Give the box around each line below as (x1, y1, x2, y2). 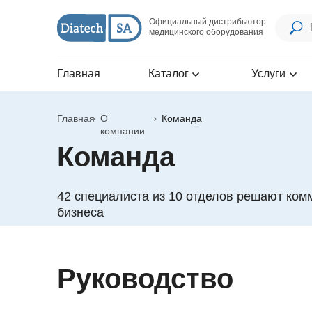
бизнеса (57, 205, 104, 219)
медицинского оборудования (149, 27, 263, 37)
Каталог (148, 68, 189, 79)
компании (100, 125, 145, 136)
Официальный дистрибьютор (149, 17, 266, 26)
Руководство (57, 263, 233, 294)
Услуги (251, 68, 286, 79)
